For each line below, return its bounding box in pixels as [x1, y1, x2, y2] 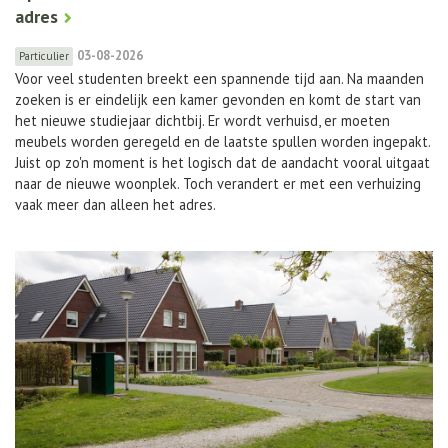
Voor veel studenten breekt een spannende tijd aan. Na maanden [15, 68, 424, 88]
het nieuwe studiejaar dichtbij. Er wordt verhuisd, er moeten [15, 110, 390, 130]
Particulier [19, 48, 69, 63]
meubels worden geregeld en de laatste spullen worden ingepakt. [15, 131, 430, 151]
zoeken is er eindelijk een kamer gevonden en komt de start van [15, 89, 421, 109]
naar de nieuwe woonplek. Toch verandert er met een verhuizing [15, 173, 421, 193]
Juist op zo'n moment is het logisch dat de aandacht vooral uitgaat [15, 152, 430, 172]
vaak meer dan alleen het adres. [15, 194, 216, 214]
